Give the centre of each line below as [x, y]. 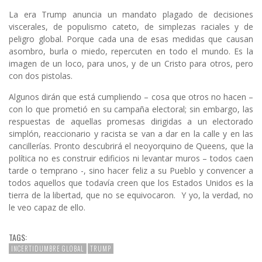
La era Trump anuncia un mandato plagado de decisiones [131, 15]
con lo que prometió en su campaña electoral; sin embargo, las [131, 109]
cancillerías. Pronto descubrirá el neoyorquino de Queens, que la [131, 146]
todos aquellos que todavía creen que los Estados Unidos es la [131, 183]
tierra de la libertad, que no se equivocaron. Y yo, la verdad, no [131, 195]
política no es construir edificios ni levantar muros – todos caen [131, 158]
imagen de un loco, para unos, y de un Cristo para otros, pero [131, 64]
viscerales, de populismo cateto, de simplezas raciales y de [131, 27]
